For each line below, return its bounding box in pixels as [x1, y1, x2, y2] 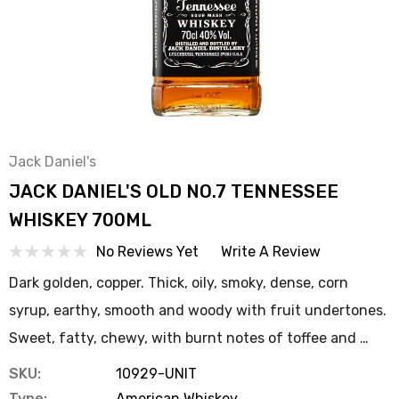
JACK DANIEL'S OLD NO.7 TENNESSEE [9, 181, 338, 202]
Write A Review [221, 242, 321, 260]
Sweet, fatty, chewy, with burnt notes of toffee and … [9, 330, 369, 346]
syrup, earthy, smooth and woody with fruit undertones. [9, 302, 387, 319]
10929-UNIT [116, 365, 197, 382]
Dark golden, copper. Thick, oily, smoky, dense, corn [9, 274, 348, 291]
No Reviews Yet [96, 242, 199, 260]
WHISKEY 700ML [9, 209, 151, 231]
